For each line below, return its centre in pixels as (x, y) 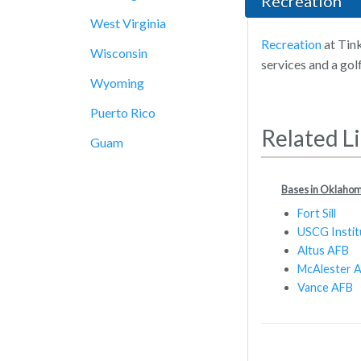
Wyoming (117, 83)
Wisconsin (119, 53)
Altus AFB (323, 250)
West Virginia (128, 23)
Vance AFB (325, 287)
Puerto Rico (123, 112)
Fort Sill (317, 213)
